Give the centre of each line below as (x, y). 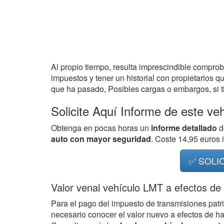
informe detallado (184, 128)
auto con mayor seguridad (101, 139)
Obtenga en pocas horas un (101, 128)
